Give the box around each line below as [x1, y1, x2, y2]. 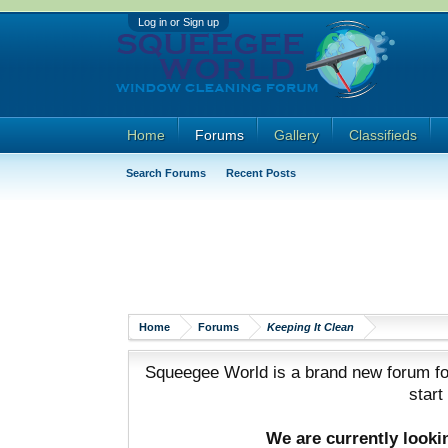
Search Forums [125, 167, 206, 179]
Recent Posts [225, 167, 296, 179]
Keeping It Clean [266, 321, 354, 333]
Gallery [273, 127, 319, 143]
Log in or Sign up [137, 16, 219, 28]
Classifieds [348, 127, 417, 143]
